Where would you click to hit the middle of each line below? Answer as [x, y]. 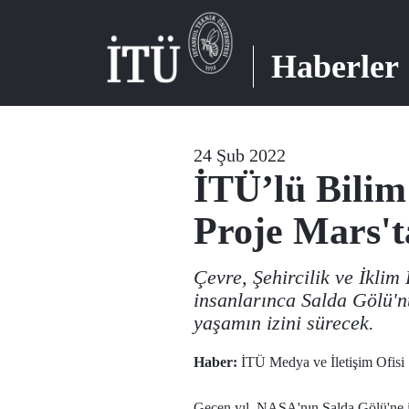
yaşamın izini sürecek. [284, 323]
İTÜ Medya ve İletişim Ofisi [321, 362]
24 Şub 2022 [240, 155]
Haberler [336, 67]
